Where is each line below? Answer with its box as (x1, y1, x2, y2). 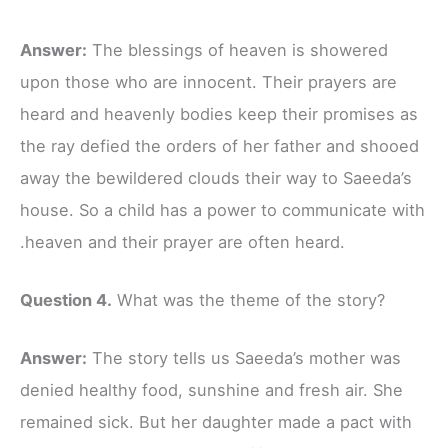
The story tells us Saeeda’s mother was (87, 348, 401, 369)
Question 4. (20, 290, 112, 311)
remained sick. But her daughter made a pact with (20, 412, 412, 433)
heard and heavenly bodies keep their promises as (20, 103, 418, 124)
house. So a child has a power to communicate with (20, 199, 425, 220)
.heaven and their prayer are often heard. (20, 231, 345, 252)
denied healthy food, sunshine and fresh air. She (20, 380, 403, 401)
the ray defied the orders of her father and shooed (20, 135, 419, 156)
